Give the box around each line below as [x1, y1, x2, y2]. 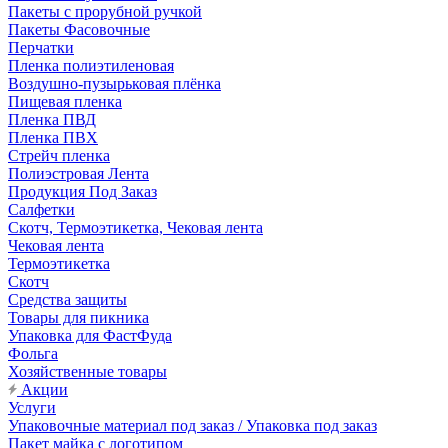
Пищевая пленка [8, 93, 122, 110]
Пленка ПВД [8, 111, 96, 128]
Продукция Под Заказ [8, 183, 157, 200]
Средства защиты [8, 291, 127, 308]
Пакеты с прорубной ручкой [8, 3, 202, 20]
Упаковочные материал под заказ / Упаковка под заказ [8, 417, 377, 434]
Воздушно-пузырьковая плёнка [8, 75, 221, 92]
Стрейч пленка [8, 147, 110, 164]
